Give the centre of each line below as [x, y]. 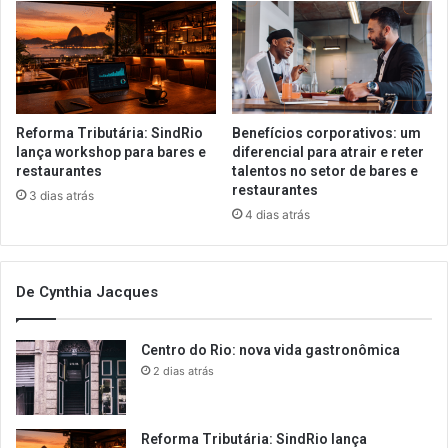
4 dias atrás [277, 215]
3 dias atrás [61, 196]
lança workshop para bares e [111, 152]
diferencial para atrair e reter [328, 152]
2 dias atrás [183, 371]
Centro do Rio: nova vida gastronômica [272, 350]
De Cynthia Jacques [87, 292]
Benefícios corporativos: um [326, 133]
